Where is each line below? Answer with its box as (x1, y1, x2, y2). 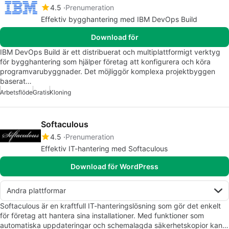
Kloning (50, 88, 71, 96)
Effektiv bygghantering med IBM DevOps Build (41, 15, 197, 24)
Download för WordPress (71, 162, 158, 171)
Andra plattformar (7, 186, 66, 195)
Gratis (33, 88, 50, 96)
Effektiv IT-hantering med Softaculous (41, 144, 168, 153)
